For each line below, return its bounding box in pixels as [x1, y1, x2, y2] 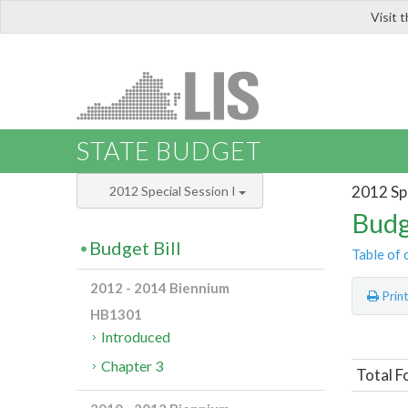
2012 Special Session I [109, 183, 239, 199]
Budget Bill [89, 237, 181, 260]
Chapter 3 [101, 357, 164, 375]
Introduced [101, 328, 171, 346]
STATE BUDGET [76, 136, 261, 167]
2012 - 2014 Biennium [90, 280, 229, 297]
